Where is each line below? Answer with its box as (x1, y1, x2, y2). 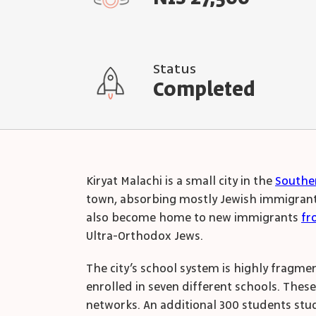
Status (153, 61, 196, 76)
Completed (153, 76, 255, 104)
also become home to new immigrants (86, 212, 301, 224)
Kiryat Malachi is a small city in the (86, 175, 275, 188)
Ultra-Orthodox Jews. (86, 230, 203, 243)
